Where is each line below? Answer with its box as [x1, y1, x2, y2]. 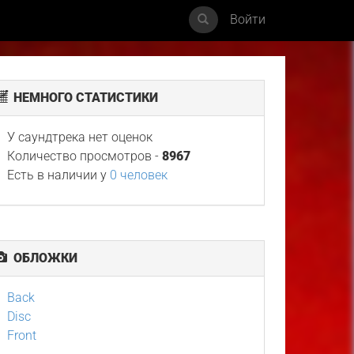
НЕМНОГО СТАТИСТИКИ [7, 90, 159, 105]
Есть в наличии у [7, 168, 111, 183]
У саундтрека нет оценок [7, 130, 153, 145]
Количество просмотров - [7, 149, 163, 164]
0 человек [110, 168, 168, 183]
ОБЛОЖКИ [7, 250, 78, 265]
